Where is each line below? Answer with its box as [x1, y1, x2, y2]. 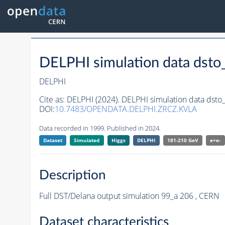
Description [39, 168, 106, 182]
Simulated [74, 137, 100, 144]
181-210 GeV [167, 137, 198, 144]
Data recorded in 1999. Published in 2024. [39, 124, 161, 133]
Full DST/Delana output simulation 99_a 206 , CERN [39, 190, 219, 201]
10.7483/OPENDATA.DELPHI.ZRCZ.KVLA [54, 103, 197, 115]
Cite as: [39, 94, 67, 105]
